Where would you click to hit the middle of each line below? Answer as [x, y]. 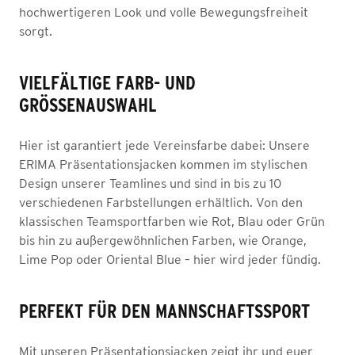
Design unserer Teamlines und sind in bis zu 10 [150, 183]
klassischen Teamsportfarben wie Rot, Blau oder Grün [172, 221]
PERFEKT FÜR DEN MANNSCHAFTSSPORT [164, 311]
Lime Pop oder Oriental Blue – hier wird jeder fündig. [170, 259]
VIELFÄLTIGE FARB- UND [107, 83]
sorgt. [36, 31]
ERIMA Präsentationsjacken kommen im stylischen [163, 164]
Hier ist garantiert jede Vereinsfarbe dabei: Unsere [164, 145]
